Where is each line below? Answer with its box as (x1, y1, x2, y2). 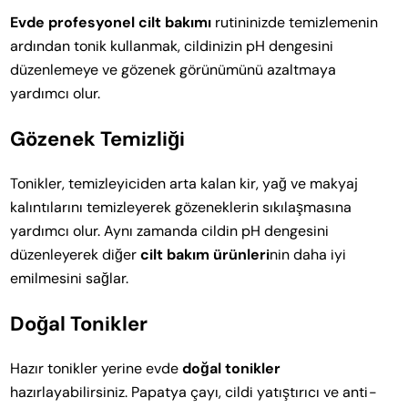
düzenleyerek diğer (10, 244, 141, 264)
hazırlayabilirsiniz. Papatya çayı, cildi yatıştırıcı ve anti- (10, 382, 377, 402)
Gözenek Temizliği (10, 125, 186, 152)
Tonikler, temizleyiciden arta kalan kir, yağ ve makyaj (10, 173, 359, 193)
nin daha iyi (270, 244, 347, 264)
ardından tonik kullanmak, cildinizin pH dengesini (10, 36, 334, 56)
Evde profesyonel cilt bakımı (10, 12, 212, 32)
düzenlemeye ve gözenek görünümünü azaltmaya (10, 59, 337, 79)
